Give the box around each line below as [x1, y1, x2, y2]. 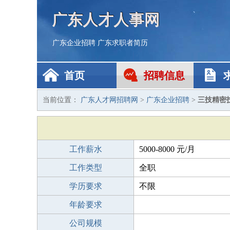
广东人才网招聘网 [81, 96, 138, 104]
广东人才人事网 [52, 11, 160, 28]
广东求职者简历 [98, 39, 148, 47]
